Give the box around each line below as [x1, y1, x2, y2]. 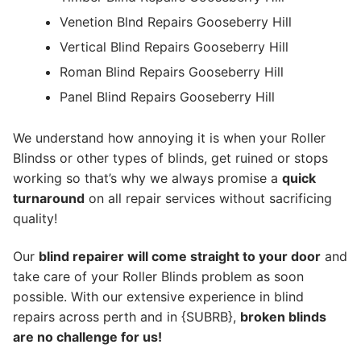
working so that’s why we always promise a [13, 169, 282, 186]
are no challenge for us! [13, 329, 162, 346]
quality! [13, 210, 57, 226]
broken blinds [240, 309, 326, 326]
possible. [13, 288, 67, 305]
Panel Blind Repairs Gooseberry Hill [59, 88, 275, 105]
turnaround [13, 189, 85, 206]
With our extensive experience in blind [71, 288, 304, 305]
